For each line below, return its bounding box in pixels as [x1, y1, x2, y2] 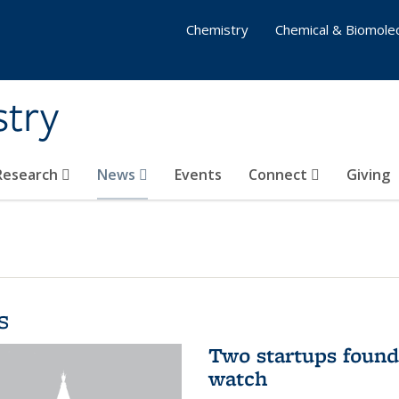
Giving [346, 165, 390, 184]
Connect [248, 165, 311, 184]
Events [175, 165, 222, 184]
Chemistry [186, 20, 248, 38]
